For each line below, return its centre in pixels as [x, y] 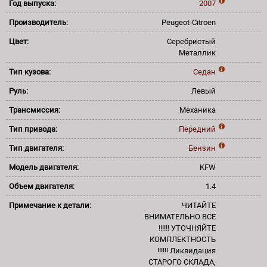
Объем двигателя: [43, 186]
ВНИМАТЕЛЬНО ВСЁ [180, 216]
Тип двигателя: [37, 148]
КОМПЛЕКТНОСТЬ [183, 239]
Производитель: [39, 22]
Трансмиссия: [35, 110]
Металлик [197, 52]
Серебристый [191, 41]
